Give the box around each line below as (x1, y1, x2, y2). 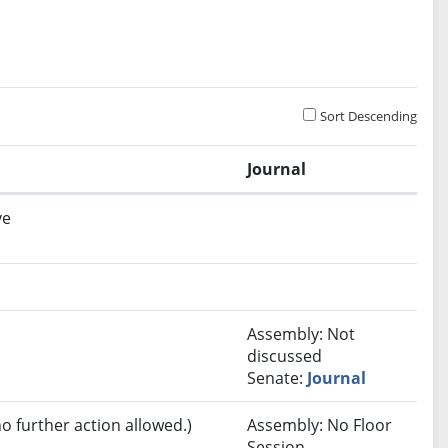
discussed (247, 345, 323, 368)
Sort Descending (320, 107, 418, 126)
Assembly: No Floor (247, 414, 393, 437)
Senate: (247, 367, 308, 390)
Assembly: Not (247, 323, 356, 346)
